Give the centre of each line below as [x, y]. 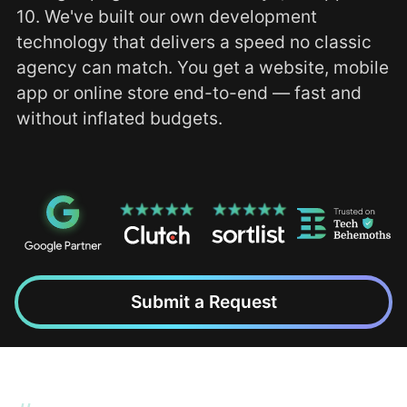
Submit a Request [203, 302]
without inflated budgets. [119, 118]
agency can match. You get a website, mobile [202, 67]
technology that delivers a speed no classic [194, 41]
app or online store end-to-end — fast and [189, 92]
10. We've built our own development [166, 16]
